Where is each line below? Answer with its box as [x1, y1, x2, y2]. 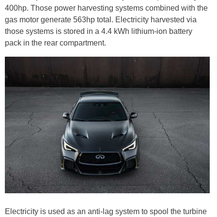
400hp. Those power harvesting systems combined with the [5, 3, 208, 12]
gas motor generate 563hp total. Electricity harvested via [5, 15, 197, 24]
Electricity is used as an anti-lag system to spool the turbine [5, 207, 207, 216]
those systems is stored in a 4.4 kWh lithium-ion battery [5, 27, 192, 35]
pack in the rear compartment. [5, 38, 106, 47]
